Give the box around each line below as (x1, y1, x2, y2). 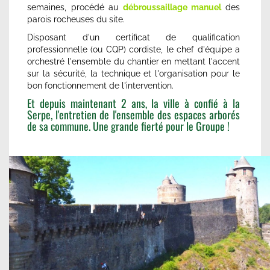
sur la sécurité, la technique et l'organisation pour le (27, 68, 240, 78)
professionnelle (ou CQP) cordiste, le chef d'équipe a (27, 44, 240, 54)
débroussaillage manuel (122, 2, 222, 12)
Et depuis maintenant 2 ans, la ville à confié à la (27, 95, 240, 111)
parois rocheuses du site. (27, 14, 125, 24)
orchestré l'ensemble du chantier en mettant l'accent (27, 56, 240, 66)
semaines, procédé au (27, 2, 123, 12)
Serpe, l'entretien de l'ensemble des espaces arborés (27, 106, 240, 122)
